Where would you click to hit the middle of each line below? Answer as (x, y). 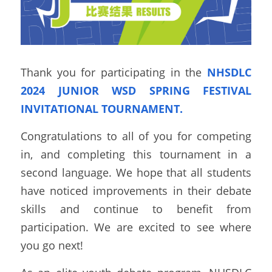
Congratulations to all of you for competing (136, 136)
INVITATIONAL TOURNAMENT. (102, 108)
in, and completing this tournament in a (136, 154)
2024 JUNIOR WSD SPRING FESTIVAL (136, 90)
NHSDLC (229, 72)
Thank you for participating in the (114, 72)
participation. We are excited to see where (136, 227)
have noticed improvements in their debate (136, 190)
